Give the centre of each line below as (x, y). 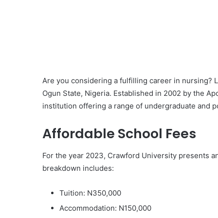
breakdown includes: (78, 168)
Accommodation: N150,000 (105, 208)
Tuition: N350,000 (90, 193)
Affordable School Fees (119, 134)
